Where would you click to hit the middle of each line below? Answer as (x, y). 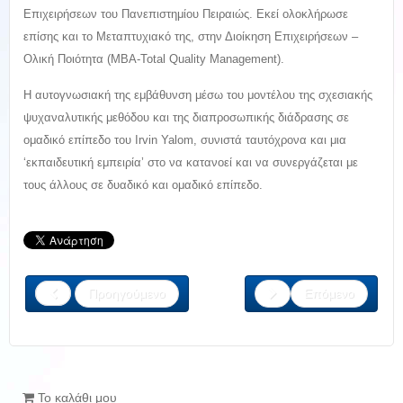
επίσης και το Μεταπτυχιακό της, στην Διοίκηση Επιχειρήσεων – (191, 36)
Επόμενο (329, 293)
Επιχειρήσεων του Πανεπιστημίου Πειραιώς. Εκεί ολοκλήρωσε (186, 13)
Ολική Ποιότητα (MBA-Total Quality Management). (154, 58)
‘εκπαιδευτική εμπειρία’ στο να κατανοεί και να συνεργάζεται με (191, 162)
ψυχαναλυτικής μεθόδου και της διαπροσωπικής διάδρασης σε (186, 117)
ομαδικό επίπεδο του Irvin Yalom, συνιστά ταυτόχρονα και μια (185, 139)
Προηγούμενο (127, 293)
